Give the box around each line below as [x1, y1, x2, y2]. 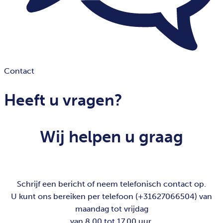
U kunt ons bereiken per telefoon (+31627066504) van [11, 192, 212, 202]
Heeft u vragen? [4, 91, 122, 110]
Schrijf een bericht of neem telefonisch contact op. [17, 179, 206, 189]
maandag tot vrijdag [75, 204, 148, 214]
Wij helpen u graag [40, 127, 183, 147]
